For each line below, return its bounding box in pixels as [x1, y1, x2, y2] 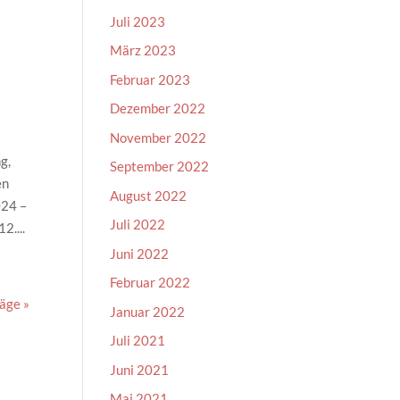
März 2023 [110, 42, 177, 58]
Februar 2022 [110, 274, 191, 290]
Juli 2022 [110, 216, 166, 232]
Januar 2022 [110, 303, 186, 320]
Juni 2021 [110, 361, 170, 378]
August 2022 [110, 187, 187, 204]
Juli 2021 [110, 332, 166, 348]
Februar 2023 [110, 71, 191, 87]
